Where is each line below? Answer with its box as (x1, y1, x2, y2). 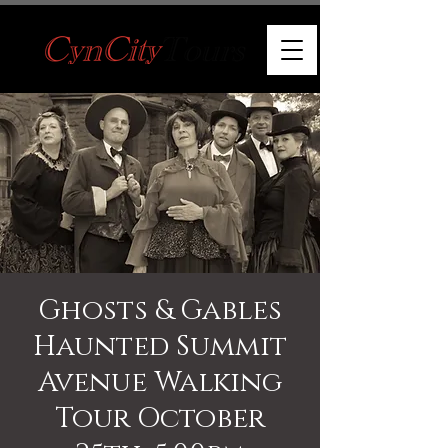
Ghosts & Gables (38, 292, 282, 329)
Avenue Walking (38, 364, 282, 401)
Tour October (55, 400, 265, 437)
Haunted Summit (33, 328, 287, 365)
